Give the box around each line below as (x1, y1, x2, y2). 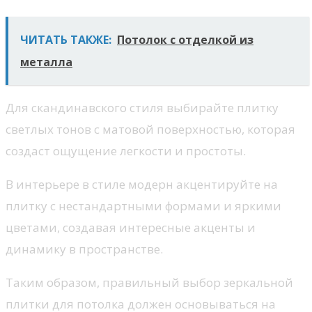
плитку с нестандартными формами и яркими (6, 197, 281, 214)
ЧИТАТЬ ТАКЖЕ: (20, 31, 111, 47)
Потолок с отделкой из (117, 31, 253, 47)
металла (20, 54, 72, 70)
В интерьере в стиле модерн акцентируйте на (6, 175, 278, 192)
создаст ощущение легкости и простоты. (6, 142, 246, 159)
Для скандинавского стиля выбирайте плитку (6, 99, 279, 116)
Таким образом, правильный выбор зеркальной (6, 274, 293, 290)
